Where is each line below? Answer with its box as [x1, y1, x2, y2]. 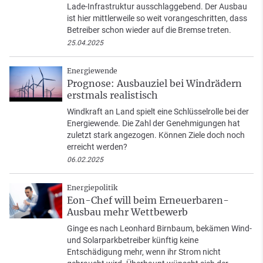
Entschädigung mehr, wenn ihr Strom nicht [67, 247, 221, 257]
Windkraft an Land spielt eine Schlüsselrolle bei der [67, 107, 249, 117]
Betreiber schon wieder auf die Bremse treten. [67, 25, 231, 35]
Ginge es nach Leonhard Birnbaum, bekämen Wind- [67, 224, 252, 234]
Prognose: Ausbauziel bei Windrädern [67, 77, 242, 90]
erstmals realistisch [67, 89, 158, 102]
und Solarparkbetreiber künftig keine [67, 235, 198, 245]
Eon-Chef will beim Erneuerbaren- [67, 194, 229, 207]
